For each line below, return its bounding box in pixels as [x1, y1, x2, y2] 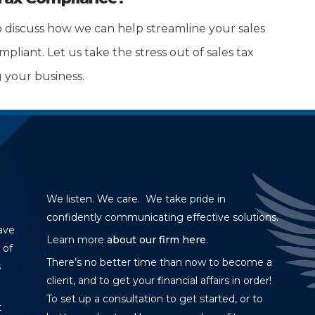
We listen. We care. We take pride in [46, 192, 226, 205]
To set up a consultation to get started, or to [46, 292, 263, 305]
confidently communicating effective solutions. [46, 210, 278, 224]
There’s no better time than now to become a [46, 255, 272, 269]
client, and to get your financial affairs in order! [46, 274, 274, 287]
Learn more [46, 233, 107, 246]
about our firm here [106, 233, 206, 246]
